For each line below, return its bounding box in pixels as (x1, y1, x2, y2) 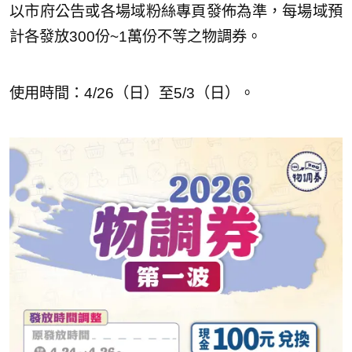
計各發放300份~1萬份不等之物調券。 (9, 28, 262, 46)
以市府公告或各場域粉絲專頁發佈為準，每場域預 (9, 3, 343, 20)
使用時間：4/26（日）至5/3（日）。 (9, 85, 255, 102)
